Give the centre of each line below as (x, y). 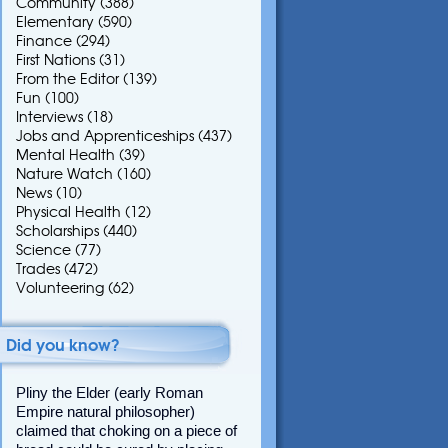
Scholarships (57, 231)
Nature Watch (64, 174)
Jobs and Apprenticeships (105, 136)
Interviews (49, 117)
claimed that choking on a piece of (126, 431)
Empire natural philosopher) (105, 412)
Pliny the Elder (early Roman (109, 393)
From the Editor (67, 79)
